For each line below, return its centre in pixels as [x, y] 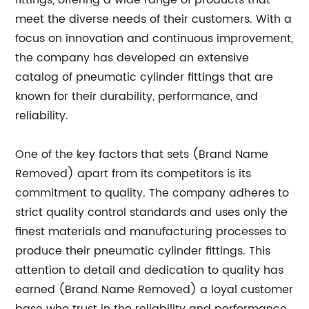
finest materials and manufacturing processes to [151, 232]
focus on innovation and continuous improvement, [154, 39]
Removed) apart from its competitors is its [133, 174]
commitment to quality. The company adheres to [152, 193]
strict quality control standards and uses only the [152, 212]
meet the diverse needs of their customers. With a [154, 19]
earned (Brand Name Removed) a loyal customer [154, 290]
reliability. [42, 116]
